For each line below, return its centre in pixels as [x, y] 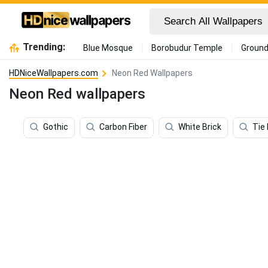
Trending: [44, 47]
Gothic [56, 127]
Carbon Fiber [123, 127]
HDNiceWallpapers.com [54, 73]
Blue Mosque [108, 48]
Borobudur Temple [187, 48]
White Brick [200, 127]
